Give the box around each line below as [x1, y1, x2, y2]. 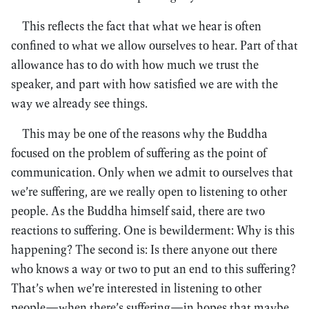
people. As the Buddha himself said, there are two [11, 203, 265, 219]
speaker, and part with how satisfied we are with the [11, 76, 278, 92]
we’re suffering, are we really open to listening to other [11, 183, 287, 199]
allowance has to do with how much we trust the [11, 57, 259, 72]
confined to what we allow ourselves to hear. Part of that [11, 37, 298, 53]
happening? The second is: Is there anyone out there [11, 241, 277, 257]
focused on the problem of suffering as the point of [11, 145, 266, 161]
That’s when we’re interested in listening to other [11, 280, 261, 296]
